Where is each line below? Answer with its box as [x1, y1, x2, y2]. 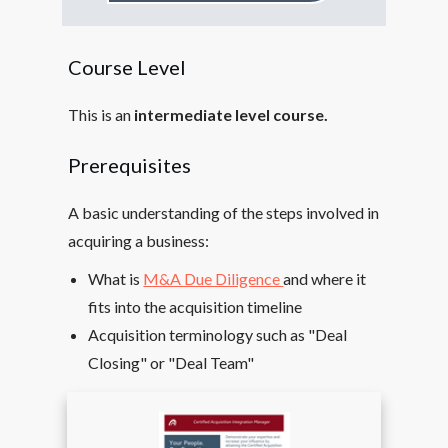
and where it [283, 269, 367, 288]
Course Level [68, 55, 187, 79]
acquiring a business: [68, 231, 210, 250]
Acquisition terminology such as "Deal [88, 325, 348, 344]
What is [88, 269, 144, 288]
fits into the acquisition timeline [88, 297, 303, 316]
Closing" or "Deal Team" [88, 353, 255, 372]
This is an [68, 105, 135, 124]
